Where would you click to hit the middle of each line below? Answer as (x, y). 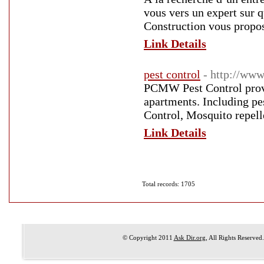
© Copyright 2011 (148, 237)
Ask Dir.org (189, 237)
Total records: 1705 (169, 184)
